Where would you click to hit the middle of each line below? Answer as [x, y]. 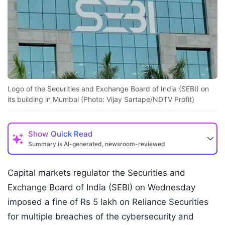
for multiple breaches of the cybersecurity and [101, 217]
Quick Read [72, 134]
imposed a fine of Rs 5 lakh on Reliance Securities [108, 202]
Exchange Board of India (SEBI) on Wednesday [101, 188]
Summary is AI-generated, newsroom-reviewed [97, 144]
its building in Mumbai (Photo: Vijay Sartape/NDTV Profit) [101, 99]
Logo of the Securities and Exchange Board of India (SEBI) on [108, 89]
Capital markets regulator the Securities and [96, 173]
